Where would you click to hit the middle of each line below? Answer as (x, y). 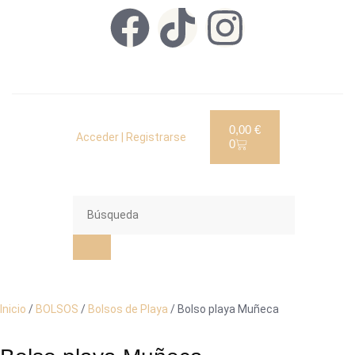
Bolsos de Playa (128, 309)
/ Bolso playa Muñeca (223, 309)
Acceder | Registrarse (131, 137)
